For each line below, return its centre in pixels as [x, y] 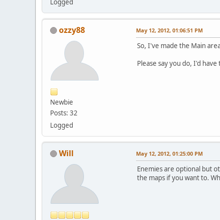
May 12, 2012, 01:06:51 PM [169, 30]
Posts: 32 [64, 113]
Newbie [62, 102]
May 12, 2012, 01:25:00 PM [169, 153]
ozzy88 [72, 30]
